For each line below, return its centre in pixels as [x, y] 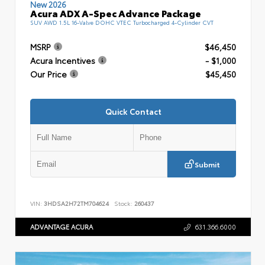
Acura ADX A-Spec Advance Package [116, 12]
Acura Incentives [63, 61]
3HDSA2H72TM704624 [76, 203]
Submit [207, 164]
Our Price [49, 74]
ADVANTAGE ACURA [62, 226]
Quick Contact [133, 111]
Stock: [123, 203]
